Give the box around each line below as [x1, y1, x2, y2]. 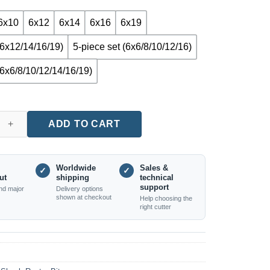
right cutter [139, 203, 171, 211]
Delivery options [56, 185, 103, 193]
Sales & [139, 163, 168, 173]
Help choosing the [139, 195, 192, 202]
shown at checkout [56, 193, 111, 201]
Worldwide [56, 163, 96, 173]
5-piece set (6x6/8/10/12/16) [72, 42, 192, 52]
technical [139, 173, 174, 183]
